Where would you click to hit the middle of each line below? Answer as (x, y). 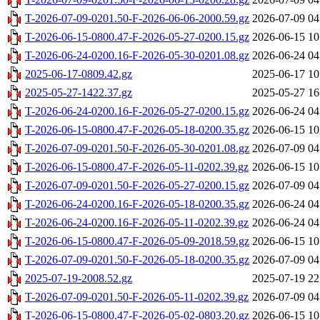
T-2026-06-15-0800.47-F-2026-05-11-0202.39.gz (137, 167)
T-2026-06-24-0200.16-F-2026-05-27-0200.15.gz (137, 111)
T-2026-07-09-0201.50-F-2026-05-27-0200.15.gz (137, 186)
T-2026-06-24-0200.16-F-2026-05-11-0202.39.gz (137, 223)
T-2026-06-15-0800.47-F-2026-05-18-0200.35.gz (137, 130)
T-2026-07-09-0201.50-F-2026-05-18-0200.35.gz (137, 260)
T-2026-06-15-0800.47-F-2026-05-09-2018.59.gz (137, 241)
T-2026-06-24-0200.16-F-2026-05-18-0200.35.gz (137, 204)
